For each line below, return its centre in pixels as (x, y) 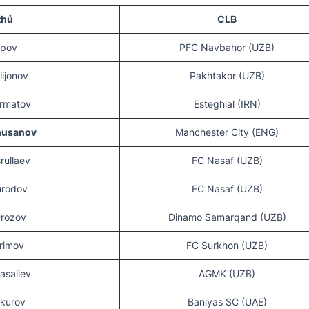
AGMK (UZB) (227, 274)
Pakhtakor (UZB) (227, 76)
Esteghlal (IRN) (227, 104)
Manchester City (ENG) (227, 132)
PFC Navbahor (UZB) (227, 48)
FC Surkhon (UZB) (227, 246)
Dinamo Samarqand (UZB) (227, 217)
